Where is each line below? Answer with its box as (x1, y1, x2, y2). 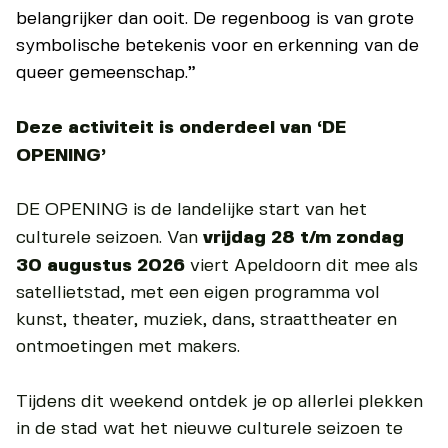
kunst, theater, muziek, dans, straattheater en (16, 311, 397, 330)
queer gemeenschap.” (16, 63, 196, 82)
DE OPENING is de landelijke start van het (16, 201, 367, 220)
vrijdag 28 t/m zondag (203, 229, 404, 247)
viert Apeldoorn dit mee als (185, 257, 418, 276)
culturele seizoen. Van (16, 229, 203, 248)
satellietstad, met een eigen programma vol (16, 284, 380, 303)
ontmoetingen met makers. (16, 338, 240, 357)
